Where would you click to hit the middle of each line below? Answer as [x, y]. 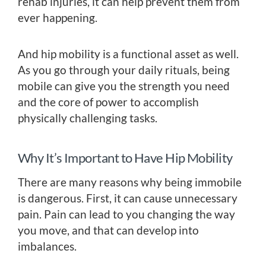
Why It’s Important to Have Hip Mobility [125, 157]
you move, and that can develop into [108, 230]
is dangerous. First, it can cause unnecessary [128, 198]
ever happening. [58, 17]
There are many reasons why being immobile [130, 182]
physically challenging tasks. [88, 118]
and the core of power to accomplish [108, 102]
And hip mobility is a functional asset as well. [128, 53]
